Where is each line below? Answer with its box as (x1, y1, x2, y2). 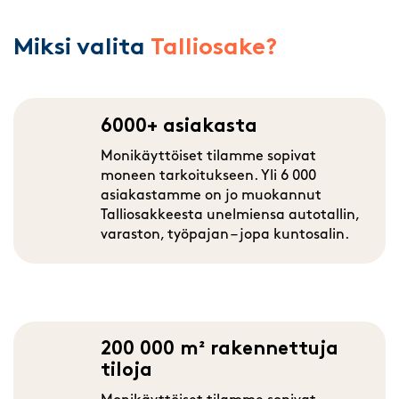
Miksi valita (13, 36, 151, 61)
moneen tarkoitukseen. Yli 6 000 (100, 168, 316, 183)
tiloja (100, 361, 152, 382)
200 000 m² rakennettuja (100, 339, 338, 361)
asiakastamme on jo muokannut (100, 188, 322, 203)
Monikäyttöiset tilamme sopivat (100, 149, 316, 164)
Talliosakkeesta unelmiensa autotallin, (100, 208, 359, 223)
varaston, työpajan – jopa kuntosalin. (100, 227, 349, 242)
